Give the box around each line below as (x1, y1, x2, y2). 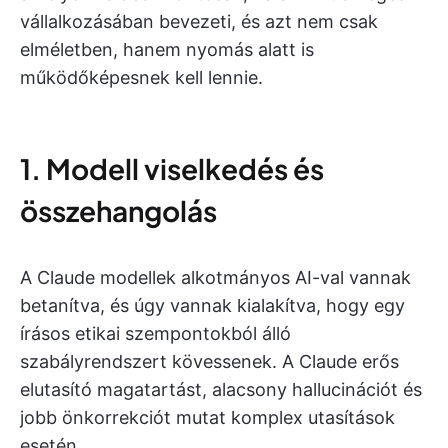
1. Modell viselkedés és (20, 150, 324, 186)
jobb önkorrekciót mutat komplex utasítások (20, 406, 395, 428)
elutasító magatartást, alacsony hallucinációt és (20, 378, 422, 400)
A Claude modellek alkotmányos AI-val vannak (20, 266, 411, 288)
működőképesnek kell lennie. (20, 66, 263, 88)
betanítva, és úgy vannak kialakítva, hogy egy (20, 294, 405, 316)
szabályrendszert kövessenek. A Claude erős (20, 350, 399, 372)
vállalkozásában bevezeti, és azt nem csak (20, 10, 378, 32)
